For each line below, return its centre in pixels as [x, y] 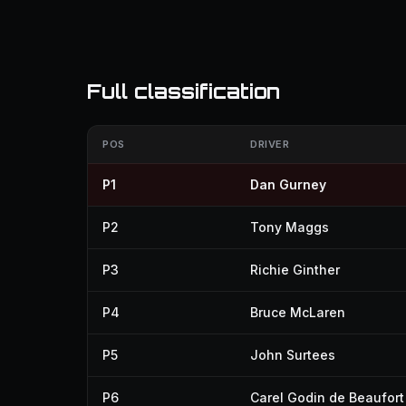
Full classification [184, 91]
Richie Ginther [295, 270]
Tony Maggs [290, 227]
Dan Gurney [288, 184]
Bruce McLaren [298, 312]
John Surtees [293, 355]
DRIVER [270, 144]
